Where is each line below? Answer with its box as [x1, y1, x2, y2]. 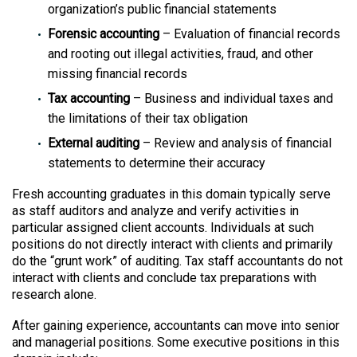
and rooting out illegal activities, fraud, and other [48, 46, 313, 62]
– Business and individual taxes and [130, 91, 333, 107]
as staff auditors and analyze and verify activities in [12, 203, 299, 219]
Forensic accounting [48, 26, 159, 42]
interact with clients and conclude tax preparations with [12, 270, 316, 286]
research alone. [12, 287, 96, 303]
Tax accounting [48, 91, 130, 107]
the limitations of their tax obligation [48, 111, 248, 127]
